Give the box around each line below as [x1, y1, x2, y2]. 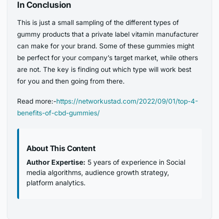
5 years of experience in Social [86, 157, 186, 166]
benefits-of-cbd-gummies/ [17, 109, 100, 117]
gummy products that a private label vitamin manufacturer [17, 30, 199, 38]
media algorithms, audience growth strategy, [26, 168, 170, 176]
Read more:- [17, 97, 57, 105]
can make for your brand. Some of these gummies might [17, 42, 195, 50]
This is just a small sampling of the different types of [17, 18, 179, 26]
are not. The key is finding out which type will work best [17, 65, 192, 73]
